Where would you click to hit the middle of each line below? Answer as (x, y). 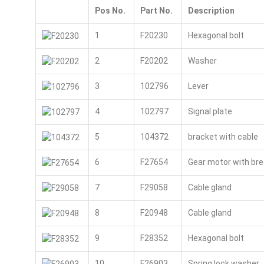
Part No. (156, 11)
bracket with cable (223, 137)
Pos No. (110, 11)
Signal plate (210, 111)
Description (211, 11)
